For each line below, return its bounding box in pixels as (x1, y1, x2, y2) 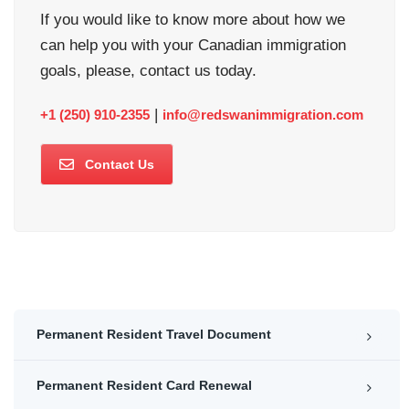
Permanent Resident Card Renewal (37, 377, 252, 393)
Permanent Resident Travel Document (37, 326, 271, 341)
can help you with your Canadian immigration (40, 37, 346, 54)
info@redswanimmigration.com (163, 107, 363, 122)
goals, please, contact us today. (40, 62, 257, 79)
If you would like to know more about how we (40, 11, 345, 28)
